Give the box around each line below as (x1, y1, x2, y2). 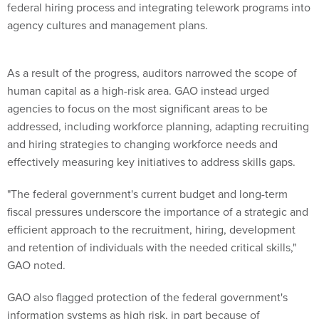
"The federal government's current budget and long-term (7, 185, 288, 202)
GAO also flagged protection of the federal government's (7, 288, 288, 305)
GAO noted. (7, 256, 66, 273)
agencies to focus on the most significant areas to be (7, 100, 268, 116)
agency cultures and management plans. (7, 16, 208, 33)
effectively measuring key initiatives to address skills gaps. (7, 153, 296, 169)
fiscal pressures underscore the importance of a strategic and (7, 203, 308, 219)
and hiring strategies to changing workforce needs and (7, 135, 278, 152)
